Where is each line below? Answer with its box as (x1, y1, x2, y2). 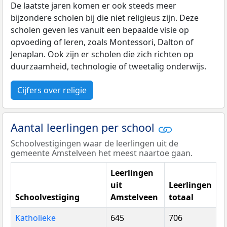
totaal (169, 191, 194, 203)
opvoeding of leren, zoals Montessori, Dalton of (11, 36, 194, 48)
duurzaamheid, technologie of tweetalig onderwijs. (11, 61, 206, 72)
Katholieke (15, 212, 56, 223)
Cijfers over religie (17, 85, 87, 96)
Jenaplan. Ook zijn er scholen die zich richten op (11, 49, 194, 60)
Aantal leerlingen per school (11, 120, 158, 135)
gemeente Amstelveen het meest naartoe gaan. (11, 147, 193, 159)
